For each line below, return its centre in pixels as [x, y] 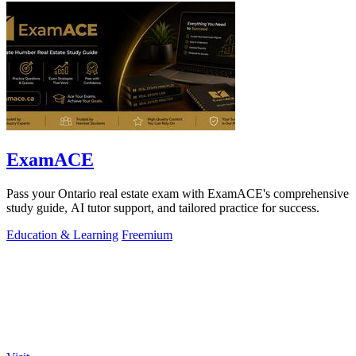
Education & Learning [62, 234]
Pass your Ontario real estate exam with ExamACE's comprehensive [178, 193]
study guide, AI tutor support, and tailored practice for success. [163, 207]
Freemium [147, 234]
